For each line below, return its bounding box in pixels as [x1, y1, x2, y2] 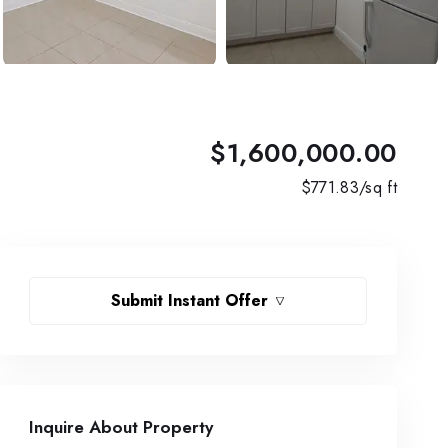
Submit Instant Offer [111, 289, 269, 312]
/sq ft [359, 176, 397, 199]
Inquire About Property [29, 415, 213, 439]
